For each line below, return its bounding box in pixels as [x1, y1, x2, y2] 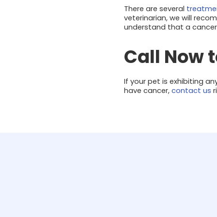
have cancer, [124, 85, 171, 95]
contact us [171, 85, 211, 95]
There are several [124, 3, 186, 14]
